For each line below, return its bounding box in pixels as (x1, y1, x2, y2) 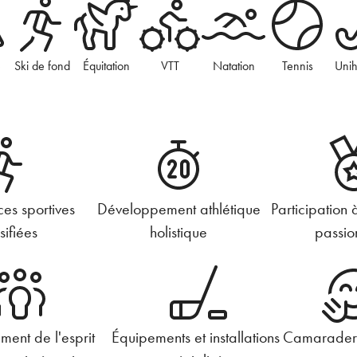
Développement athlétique (96, 199, 261, 218)
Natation (212, 58, 255, 74)
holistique (150, 222, 207, 241)
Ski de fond (14, 58, 71, 74)
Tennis (281, 58, 313, 74)
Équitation (82, 58, 130, 74)
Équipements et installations (111, 328, 280, 347)
